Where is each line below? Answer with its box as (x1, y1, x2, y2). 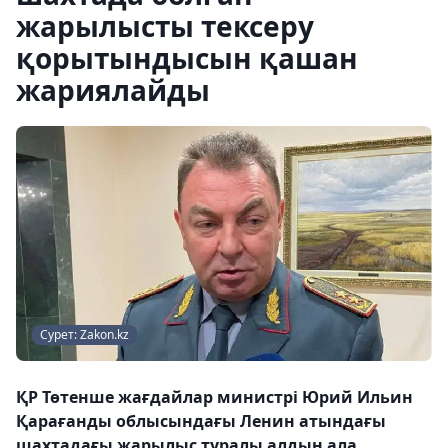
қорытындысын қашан (16, 39, 358, 77)
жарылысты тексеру (16, 7, 314, 45)
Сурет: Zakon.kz (40, 325, 129, 343)
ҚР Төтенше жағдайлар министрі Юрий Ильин (16, 385, 413, 408)
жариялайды (16, 71, 210, 109)
